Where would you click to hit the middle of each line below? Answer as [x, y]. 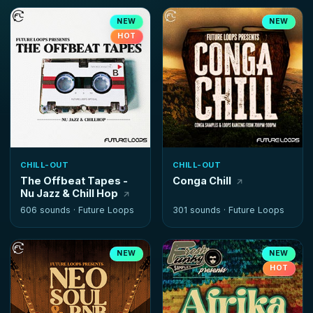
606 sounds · [49, 210]
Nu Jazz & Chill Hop [69, 193]
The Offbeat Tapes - [74, 181]
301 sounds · [201, 210]
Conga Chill [202, 181]
